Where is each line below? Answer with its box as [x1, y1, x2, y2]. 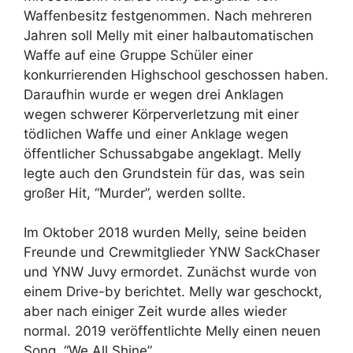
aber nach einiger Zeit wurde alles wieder [24, 303, 287, 320]
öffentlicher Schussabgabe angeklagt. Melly [24, 145, 301, 162]
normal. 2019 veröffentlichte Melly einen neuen [24, 323, 321, 340]
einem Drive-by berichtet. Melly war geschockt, [24, 284, 322, 300]
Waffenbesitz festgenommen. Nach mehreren [24, 7, 312, 24]
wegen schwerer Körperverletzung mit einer [24, 106, 299, 122]
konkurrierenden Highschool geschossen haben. [24, 66, 329, 83]
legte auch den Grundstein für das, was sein [24, 165, 305, 181]
